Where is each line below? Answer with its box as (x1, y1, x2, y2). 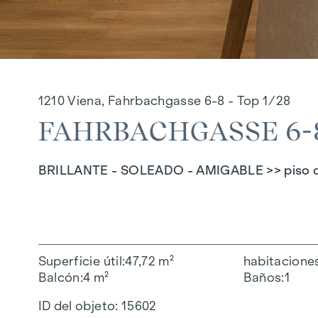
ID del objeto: (38, 299, 119, 313)
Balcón (38, 270, 80, 285)
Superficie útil (38, 253, 122, 268)
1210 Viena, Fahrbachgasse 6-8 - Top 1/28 (38, 94, 291, 108)
